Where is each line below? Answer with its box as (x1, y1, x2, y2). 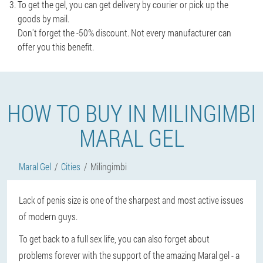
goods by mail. (18, 12, 69, 25)
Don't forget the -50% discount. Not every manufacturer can (18, 26, 231, 39)
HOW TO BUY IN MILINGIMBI (7, 97, 256, 129)
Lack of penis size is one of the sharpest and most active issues (19, 194, 244, 206)
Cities (61, 160, 80, 173)
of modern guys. (19, 210, 77, 222)
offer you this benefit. (18, 41, 94, 53)
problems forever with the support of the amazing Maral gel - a (19, 249, 240, 261)
